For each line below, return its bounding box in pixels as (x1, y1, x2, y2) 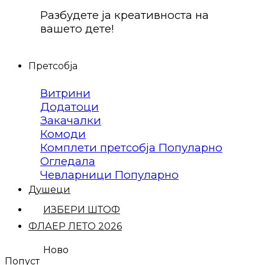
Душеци (28, 184, 70, 196)
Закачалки (40, 114, 101, 128)
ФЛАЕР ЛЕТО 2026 (28, 221, 122, 232)
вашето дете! (40, 21, 114, 35)
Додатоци (40, 100, 99, 114)
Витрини (40, 86, 91, 101)
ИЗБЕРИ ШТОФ (43, 204, 120, 216)
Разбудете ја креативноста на (40, 8, 209, 22)
